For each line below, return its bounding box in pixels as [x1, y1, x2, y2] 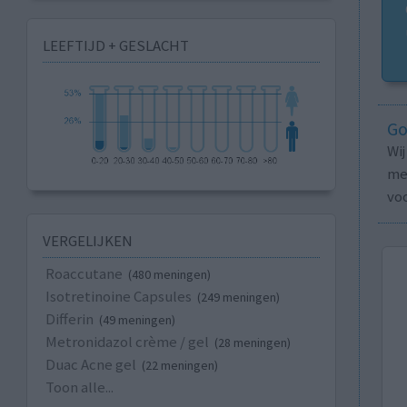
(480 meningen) [127, 266, 211, 283]
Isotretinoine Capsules [45, 286, 192, 307]
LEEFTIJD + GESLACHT [42, 35, 189, 55]
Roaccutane [45, 263, 123, 284]
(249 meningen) [196, 289, 280, 306]
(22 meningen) [141, 357, 218, 374]
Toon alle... [45, 377, 114, 398]
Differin [45, 309, 94, 330]
